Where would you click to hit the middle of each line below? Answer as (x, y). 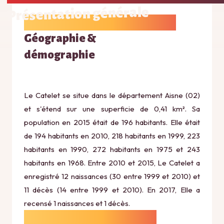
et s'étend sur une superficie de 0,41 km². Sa (112, 109)
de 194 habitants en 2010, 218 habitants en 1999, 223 (112, 136)
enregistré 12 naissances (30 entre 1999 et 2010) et (112, 176)
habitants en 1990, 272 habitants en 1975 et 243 (112, 149)
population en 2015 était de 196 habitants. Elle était (112, 122)
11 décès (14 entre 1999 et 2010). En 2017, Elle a (112, 190)
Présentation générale (78, 14)
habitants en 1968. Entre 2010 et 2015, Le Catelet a (112, 163)
